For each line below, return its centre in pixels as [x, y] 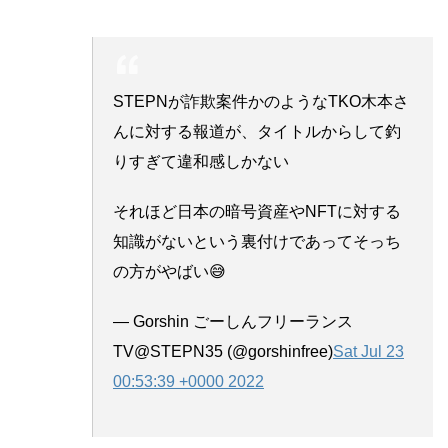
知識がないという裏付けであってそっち [257, 241]
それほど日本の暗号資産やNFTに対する [257, 211]
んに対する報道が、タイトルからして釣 [257, 131]
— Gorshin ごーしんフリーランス [233, 321]
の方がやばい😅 [169, 271]
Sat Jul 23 [368, 351]
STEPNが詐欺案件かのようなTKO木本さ [261, 101]
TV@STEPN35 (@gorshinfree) [223, 351]
